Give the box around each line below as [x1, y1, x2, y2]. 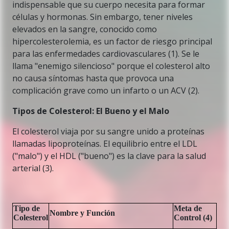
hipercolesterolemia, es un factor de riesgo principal [12, 36, 212, 47]
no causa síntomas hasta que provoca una [12, 73, 174, 84]
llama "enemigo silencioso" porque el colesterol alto [12, 60, 210, 72]
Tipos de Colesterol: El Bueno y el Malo [12, 105, 169, 117]
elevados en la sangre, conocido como [12, 24, 157, 35]
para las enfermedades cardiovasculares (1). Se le [12, 48, 199, 59]
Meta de [174, 204, 202, 213]
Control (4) [174, 213, 212, 222]
